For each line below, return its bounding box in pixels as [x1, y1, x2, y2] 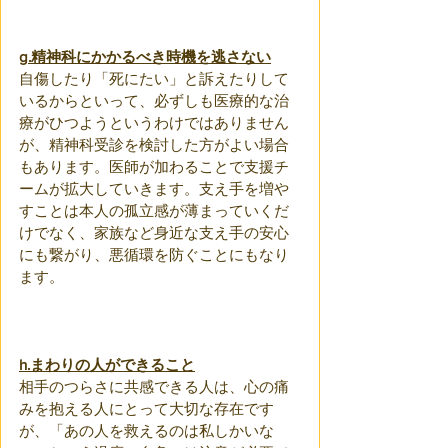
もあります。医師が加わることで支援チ [19, 158, 289, 175]
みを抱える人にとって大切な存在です [19, 400, 274, 417]
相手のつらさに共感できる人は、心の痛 [19, 378, 289, 395]
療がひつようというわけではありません [19, 114, 289, 131]
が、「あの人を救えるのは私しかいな [19, 422, 274, 439]
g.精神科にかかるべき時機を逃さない [19, 48, 271, 65]
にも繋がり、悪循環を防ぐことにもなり [19, 246, 289, 263]
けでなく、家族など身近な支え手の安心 [19, 224, 289, 241]
